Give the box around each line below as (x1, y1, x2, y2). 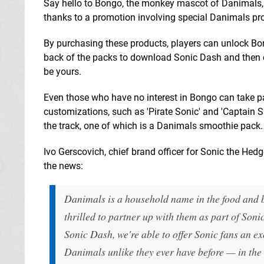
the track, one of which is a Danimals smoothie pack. (44, 120, 263, 131)
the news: (44, 160, 83, 171)
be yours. (44, 65, 81, 77)
